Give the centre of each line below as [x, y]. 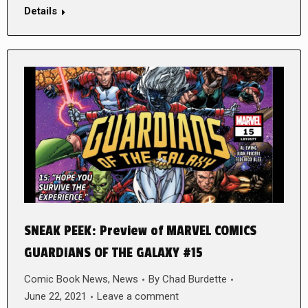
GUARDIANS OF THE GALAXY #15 [113, 253]
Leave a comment [138, 297]
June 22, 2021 [55, 297]
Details [41, 11]
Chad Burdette [195, 279]
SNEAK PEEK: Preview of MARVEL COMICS [140, 231]
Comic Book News [66, 279]
